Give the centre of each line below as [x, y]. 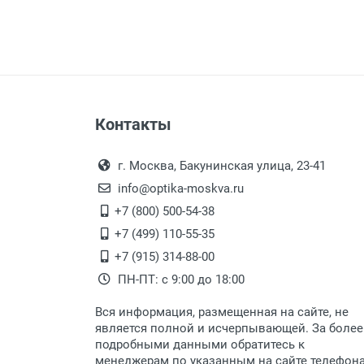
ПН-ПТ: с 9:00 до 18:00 [180, 279]
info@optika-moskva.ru [179, 188]
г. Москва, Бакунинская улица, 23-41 [220, 166]
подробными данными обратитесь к [200, 344]
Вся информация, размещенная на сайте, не [222, 312]
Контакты [133, 124]
